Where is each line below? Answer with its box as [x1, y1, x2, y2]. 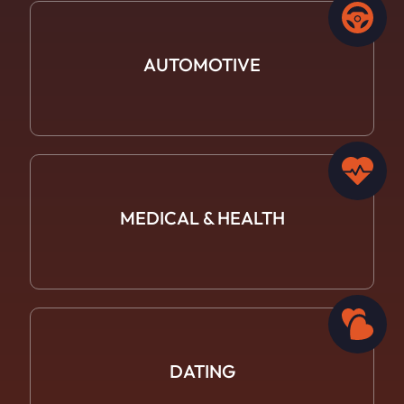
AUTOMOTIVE [143, 52, 261, 76]
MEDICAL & [119, 206, 217, 229]
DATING [169, 359, 235, 382]
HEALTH [216, 206, 285, 229]
